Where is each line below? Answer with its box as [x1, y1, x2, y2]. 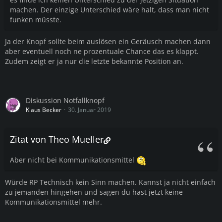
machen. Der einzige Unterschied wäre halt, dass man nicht [10, 5, 209, 15]
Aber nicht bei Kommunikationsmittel [10, 155, 136, 165]
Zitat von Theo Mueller [10, 133, 104, 146]
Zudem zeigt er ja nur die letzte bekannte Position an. [5, 56, 183, 66]
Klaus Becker [26, 106, 61, 114]
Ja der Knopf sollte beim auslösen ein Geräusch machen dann [5, 37, 211, 47]
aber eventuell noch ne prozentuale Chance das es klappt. [5, 47, 199, 56]
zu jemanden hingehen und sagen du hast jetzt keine [5, 187, 183, 197]
